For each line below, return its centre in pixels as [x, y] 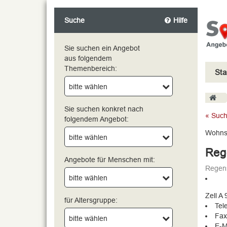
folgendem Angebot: [97, 119]
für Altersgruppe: [91, 200]
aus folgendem [88, 58]
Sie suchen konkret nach [104, 109]
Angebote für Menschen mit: [110, 160]
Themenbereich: [91, 68]
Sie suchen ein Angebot [102, 48]
